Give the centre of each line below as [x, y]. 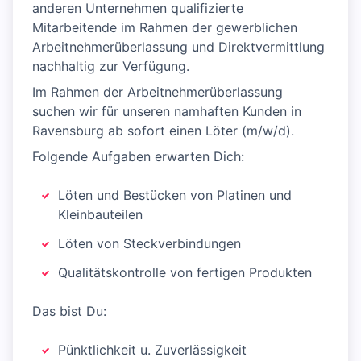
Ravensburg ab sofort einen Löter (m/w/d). [163, 131]
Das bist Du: [69, 311]
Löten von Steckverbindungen [149, 244]
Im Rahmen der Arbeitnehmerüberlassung [158, 92]
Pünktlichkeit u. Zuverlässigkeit [152, 350]
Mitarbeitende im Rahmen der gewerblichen [165, 28]
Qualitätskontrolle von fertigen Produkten [185, 273]
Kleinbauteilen [100, 215]
